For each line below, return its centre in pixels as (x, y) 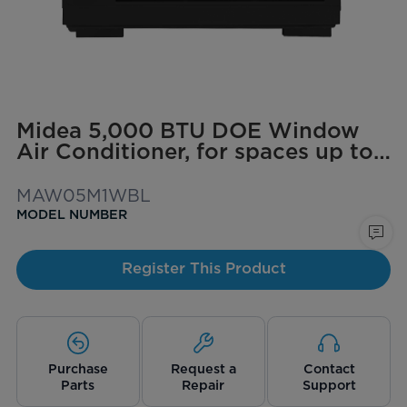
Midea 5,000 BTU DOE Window (188, 130)
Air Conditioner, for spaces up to (194, 151)
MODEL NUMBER (71, 214)
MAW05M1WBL (83, 196)
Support (329, 384)
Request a (203, 368)
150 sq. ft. (68, 172)
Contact (329, 368)
